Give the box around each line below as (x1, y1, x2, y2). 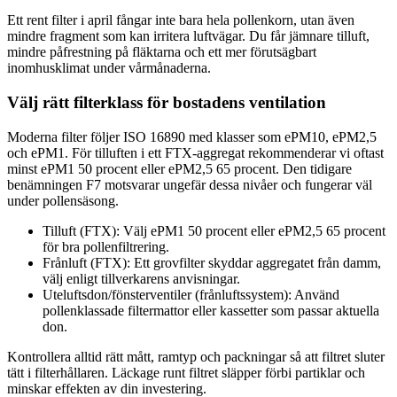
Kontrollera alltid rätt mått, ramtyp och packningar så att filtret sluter (7, 348, 385, 364)
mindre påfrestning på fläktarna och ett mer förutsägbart (7, 44, 316, 60)
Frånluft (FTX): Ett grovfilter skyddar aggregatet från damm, (43, 254, 381, 270)
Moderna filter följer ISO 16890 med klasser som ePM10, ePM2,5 (7, 128, 377, 144)
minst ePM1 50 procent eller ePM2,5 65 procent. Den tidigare (7, 160, 352, 176)
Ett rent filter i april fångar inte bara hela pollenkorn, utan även (7, 12, 354, 28)
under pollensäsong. (7, 192, 119, 208)
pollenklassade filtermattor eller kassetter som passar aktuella (43, 302, 379, 318)
